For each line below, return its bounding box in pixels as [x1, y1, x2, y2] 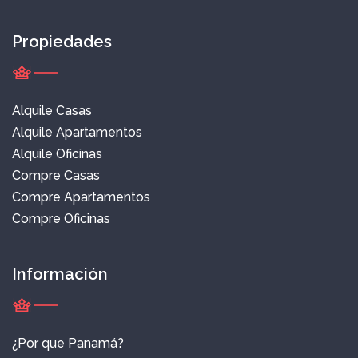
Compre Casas [12, 168, 100, 184]
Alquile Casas [12, 103, 92, 119]
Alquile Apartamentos [12, 125, 142, 141]
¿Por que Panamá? [12, 336, 124, 352]
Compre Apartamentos [12, 189, 150, 205]
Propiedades [12, 32, 112, 52]
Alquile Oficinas [12, 146, 102, 162]
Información [12, 265, 108, 284]
